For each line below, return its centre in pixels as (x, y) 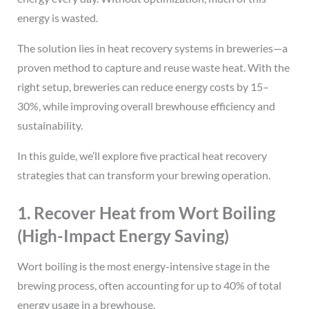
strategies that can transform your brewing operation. (143, 175)
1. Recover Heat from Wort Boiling (146, 212)
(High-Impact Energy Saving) (123, 235)
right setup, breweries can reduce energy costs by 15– (143, 86)
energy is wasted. (57, 17)
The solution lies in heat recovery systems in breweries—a (152, 48)
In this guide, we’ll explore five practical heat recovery (142, 155)
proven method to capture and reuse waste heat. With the (153, 67)
